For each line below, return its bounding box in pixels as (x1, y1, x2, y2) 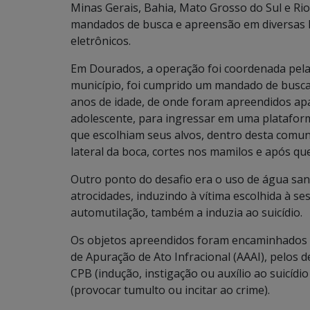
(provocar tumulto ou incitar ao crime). (71, 282, 270, 298)
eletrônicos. (71, 33, 131, 48)
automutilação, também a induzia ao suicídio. (71, 205, 302, 220)
